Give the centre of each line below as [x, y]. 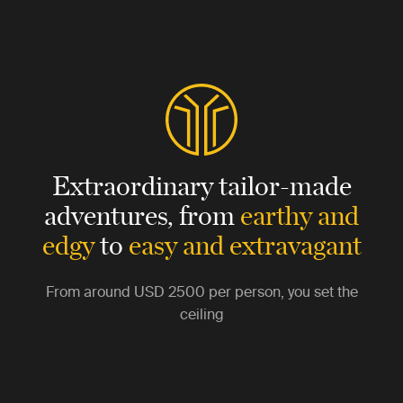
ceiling [201, 314]
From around [90, 291]
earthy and [300, 214]
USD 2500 [169, 291]
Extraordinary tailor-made [201, 184]
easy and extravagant [245, 244]
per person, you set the [281, 291]
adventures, [109, 214]
